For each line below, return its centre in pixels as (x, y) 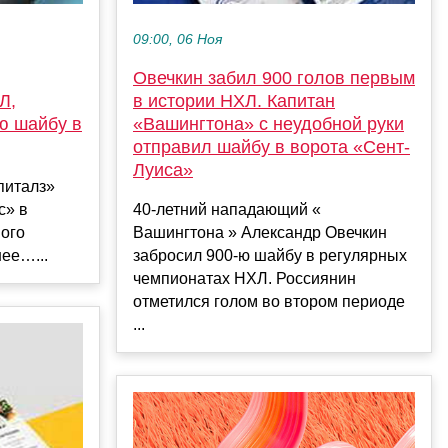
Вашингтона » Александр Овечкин (260, 233)
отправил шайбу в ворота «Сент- (271, 147)
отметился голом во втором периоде (269, 302)
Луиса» (163, 170)
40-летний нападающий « (227, 210)
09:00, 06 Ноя (177, 40)
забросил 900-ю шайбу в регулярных (270, 256)
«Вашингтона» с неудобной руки (268, 124)
